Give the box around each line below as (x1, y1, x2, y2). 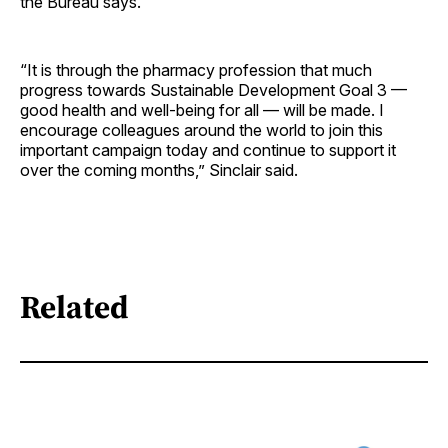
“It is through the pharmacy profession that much (20, 60, 372, 80)
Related (20, 284, 129, 329)
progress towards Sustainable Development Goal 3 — (20, 80, 407, 100)
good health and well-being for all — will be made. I (20, 100, 384, 120)
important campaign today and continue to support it (20, 140, 396, 160)
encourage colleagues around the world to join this (20, 120, 383, 140)
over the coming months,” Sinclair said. (20, 160, 298, 180)
